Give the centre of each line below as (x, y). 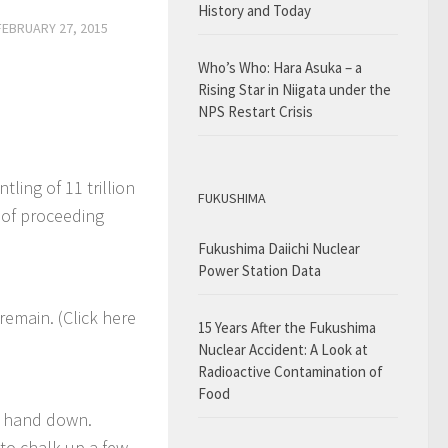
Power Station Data (259, 270)
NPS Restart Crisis (255, 111)
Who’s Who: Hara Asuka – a (280, 67)
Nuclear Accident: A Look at (283, 349)
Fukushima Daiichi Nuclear (279, 248)
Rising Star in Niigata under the (294, 89)
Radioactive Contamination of (290, 371)
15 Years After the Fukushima (287, 327)
